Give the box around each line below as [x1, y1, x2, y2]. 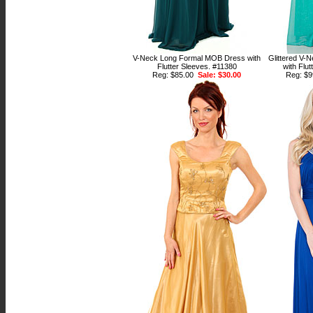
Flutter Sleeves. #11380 [156, 62, 237, 71]
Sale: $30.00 [198, 71, 241, 79]
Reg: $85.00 [152, 71, 198, 79]
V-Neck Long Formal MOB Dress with [133, 54, 261, 62]
